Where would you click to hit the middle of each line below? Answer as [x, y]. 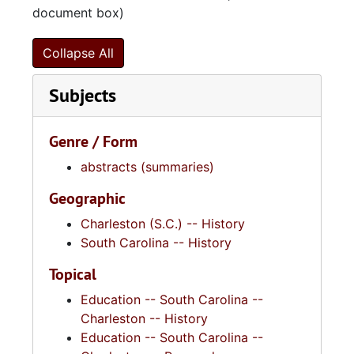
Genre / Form [93, 141]
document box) [78, 13]
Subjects [83, 95]
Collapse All [78, 53]
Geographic [87, 198]
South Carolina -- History [156, 243]
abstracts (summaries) [147, 167]
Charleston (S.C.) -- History [163, 224]
